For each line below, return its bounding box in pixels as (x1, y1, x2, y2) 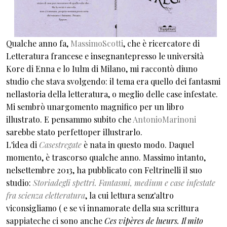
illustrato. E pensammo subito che (6, 114, 133, 125)
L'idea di (6, 139, 39, 150)
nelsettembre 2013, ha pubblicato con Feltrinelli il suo (6, 165, 202, 176)
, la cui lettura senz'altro (85, 190, 174, 201)
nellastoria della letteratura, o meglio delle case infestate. (6, 89, 218, 100)
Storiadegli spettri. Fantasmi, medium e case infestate (33, 177, 215, 188)
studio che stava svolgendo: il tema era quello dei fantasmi (6, 76, 220, 87)
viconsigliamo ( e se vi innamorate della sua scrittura (6, 203, 199, 214)
